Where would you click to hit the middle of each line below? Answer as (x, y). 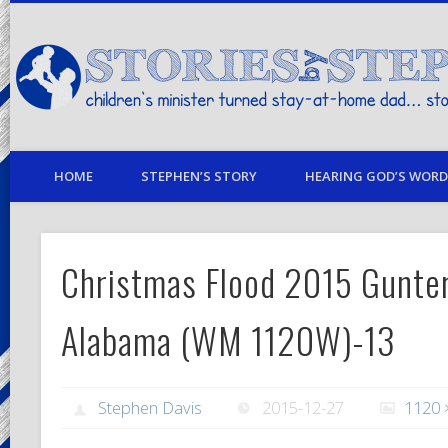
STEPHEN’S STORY (199, 176)
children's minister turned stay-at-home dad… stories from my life (215, 77)
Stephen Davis (150, 408)
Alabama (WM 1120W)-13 (228, 339)
